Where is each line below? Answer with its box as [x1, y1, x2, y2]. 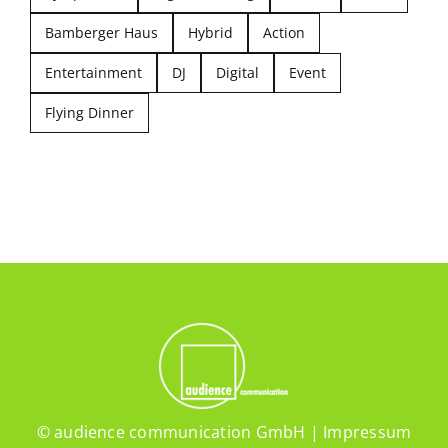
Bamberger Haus [44, 23, 158, 43]
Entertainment [44, 63, 142, 83]
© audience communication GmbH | [36, 421, 324, 444]
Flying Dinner [44, 103, 134, 123]
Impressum [323, 421, 412, 444]
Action [262, 23, 305, 43]
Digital [215, 63, 259, 83]
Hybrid [187, 23, 233, 43]
